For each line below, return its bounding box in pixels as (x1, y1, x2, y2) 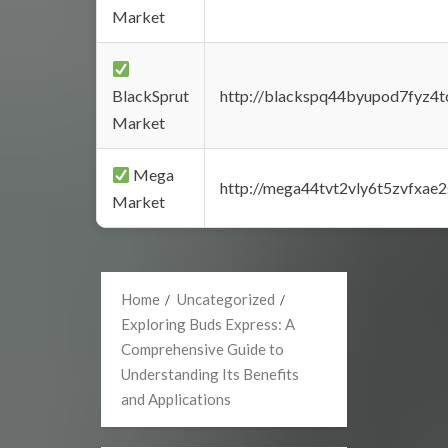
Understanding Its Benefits (121, 365, 299, 383)
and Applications (121, 390, 231, 408)
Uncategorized (177, 290, 275, 308)
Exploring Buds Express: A (121, 315, 295, 333)
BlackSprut (112, 86, 189, 105)
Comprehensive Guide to (121, 340, 284, 358)
